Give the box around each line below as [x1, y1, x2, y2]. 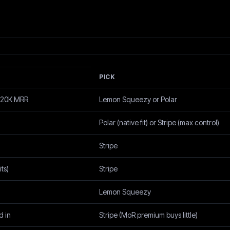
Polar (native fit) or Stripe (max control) [99, 118, 219, 127]
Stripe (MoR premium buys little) [99, 210, 198, 219]
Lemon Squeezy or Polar [99, 95, 177, 104]
